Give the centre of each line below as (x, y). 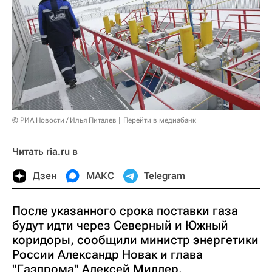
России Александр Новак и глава (107, 255)
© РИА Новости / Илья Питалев (64, 121)
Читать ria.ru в (45, 152)
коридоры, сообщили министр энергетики (135, 240)
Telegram (165, 176)
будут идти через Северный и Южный (120, 226)
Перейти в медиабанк (160, 121)
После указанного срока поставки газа (125, 211)
